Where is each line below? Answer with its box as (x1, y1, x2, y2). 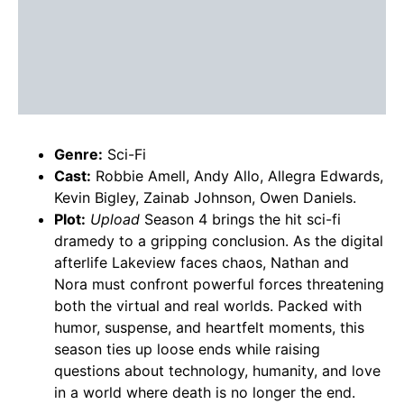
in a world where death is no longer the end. (54, 383, 355, 402)
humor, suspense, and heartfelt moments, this (54, 318, 364, 337)
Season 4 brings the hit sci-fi (140, 210, 341, 229)
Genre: (54, 145, 103, 164)
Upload (90, 210, 140, 229)
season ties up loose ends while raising (54, 340, 320, 359)
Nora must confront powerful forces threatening (54, 275, 384, 294)
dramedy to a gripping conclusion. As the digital (54, 232, 383, 251)
